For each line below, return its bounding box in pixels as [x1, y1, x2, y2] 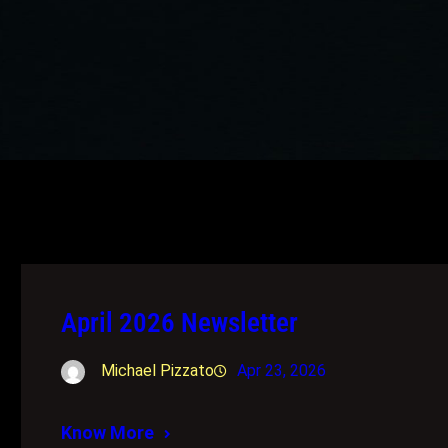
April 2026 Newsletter [61, 306, 299, 339]
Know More [61, 421, 155, 443]
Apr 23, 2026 [237, 360, 327, 380]
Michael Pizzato [101, 360, 215, 380]
